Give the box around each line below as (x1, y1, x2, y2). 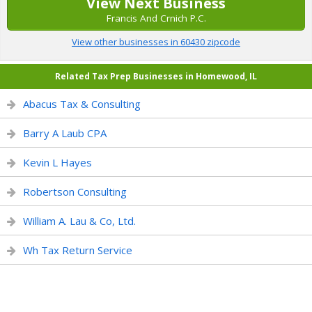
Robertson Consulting (23, 185, 127, 198)
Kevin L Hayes (23, 155, 92, 169)
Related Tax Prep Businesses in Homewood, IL (55, 70, 257, 82)
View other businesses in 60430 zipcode (72, 36, 240, 48)
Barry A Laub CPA (23, 126, 107, 140)
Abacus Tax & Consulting (23, 97, 141, 111)
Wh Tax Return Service (23, 243, 132, 257)
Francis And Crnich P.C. (106, 12, 206, 24)
